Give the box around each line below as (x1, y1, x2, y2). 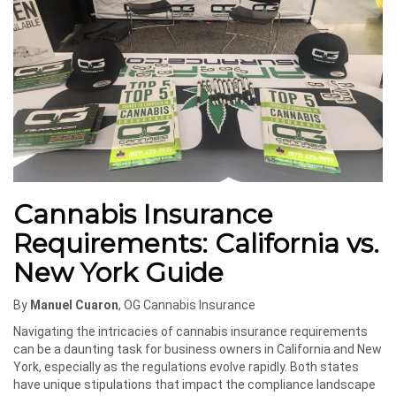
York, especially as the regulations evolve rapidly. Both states (13, 359, 359, 374)
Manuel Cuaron (30, 297, 118, 312)
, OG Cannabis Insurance (118, 297, 255, 312)
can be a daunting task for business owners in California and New (13, 341, 382, 356)
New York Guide (13, 255, 224, 289)
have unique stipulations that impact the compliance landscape (13, 377, 376, 392)
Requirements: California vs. (13, 226, 379, 260)
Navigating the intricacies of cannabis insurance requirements (13, 324, 368, 339)
